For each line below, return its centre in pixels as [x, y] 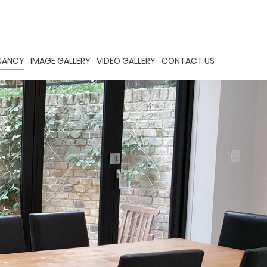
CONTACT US [188, 61]
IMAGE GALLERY [60, 61]
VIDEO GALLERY [126, 61]
